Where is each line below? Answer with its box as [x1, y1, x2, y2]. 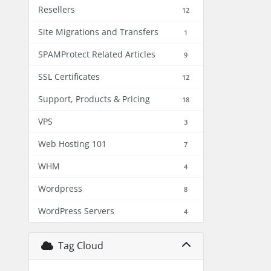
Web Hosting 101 [38, 138, 106, 149]
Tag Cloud [53, 239, 103, 252]
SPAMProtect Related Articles [38, 48, 155, 60]
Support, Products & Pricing [38, 93, 150, 105]
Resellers [38, 4, 75, 15]
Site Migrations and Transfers [38, 26, 158, 38]
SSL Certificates [38, 71, 100, 82]
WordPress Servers [38, 205, 114, 217]
